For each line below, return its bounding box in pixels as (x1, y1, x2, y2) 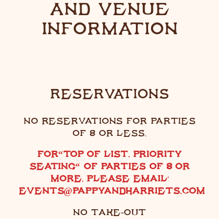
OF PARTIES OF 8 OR (80, 162, 190, 171)
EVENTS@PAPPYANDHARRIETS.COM (19, 186, 205, 195)
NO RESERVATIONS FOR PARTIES (23, 116, 196, 125)
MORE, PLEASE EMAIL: (50, 174, 169, 183)
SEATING (29, 162, 76, 171)
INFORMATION (41, 19, 178, 37)
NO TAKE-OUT (73, 207, 146, 217)
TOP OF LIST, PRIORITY (63, 150, 182, 158)
